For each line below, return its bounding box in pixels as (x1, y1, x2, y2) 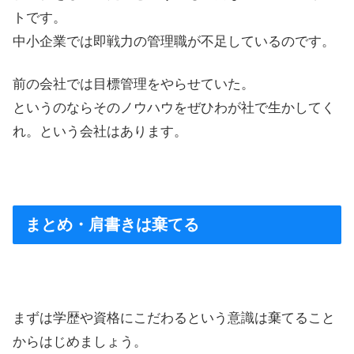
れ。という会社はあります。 (13, 124, 187, 140)
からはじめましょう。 (13, 333, 147, 349)
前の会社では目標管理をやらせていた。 (13, 77, 254, 92)
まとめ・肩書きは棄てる (25, 215, 199, 233)
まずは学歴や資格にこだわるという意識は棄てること (13, 310, 335, 326)
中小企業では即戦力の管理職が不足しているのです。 (13, 34, 335, 50)
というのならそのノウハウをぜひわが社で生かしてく (13, 100, 335, 116)
